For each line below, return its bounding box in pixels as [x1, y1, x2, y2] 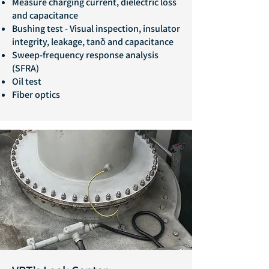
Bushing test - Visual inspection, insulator [12, 22, 180, 35]
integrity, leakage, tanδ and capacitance [12, 35, 174, 48]
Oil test [12, 75, 41, 88]
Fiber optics [12, 88, 60, 101]
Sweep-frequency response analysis [12, 49, 159, 61]
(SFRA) [12, 62, 39, 74]
